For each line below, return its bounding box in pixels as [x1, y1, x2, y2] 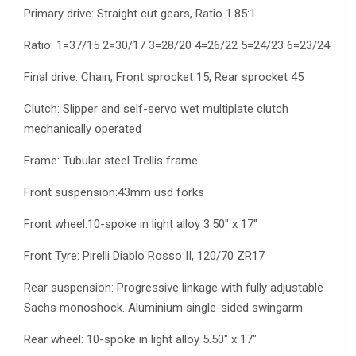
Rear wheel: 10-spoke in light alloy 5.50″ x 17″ [24, 332, 257, 347]
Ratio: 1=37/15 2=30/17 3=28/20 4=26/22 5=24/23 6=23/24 [24, 38, 330, 53]
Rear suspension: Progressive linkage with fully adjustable [24, 281, 323, 296]
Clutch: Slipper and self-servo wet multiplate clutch [24, 102, 288, 117]
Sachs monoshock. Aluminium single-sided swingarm [24, 300, 303, 315]
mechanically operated [24, 122, 141, 137]
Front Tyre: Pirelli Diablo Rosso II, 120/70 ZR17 [24, 249, 265, 264]
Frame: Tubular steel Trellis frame [24, 153, 198, 168]
